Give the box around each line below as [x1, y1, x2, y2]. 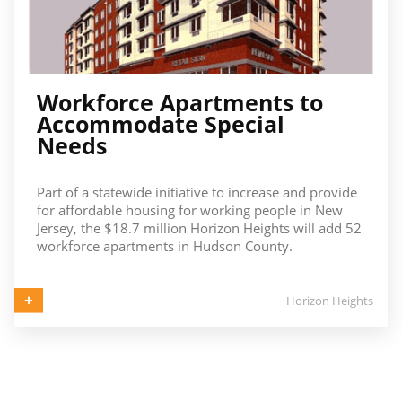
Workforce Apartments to [36, 87, 323, 118]
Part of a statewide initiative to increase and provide [36, 183, 357, 202]
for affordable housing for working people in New [36, 201, 343, 220]
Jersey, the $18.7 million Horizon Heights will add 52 [36, 219, 362, 238]
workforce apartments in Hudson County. [36, 237, 293, 256]
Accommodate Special [36, 109, 284, 140]
